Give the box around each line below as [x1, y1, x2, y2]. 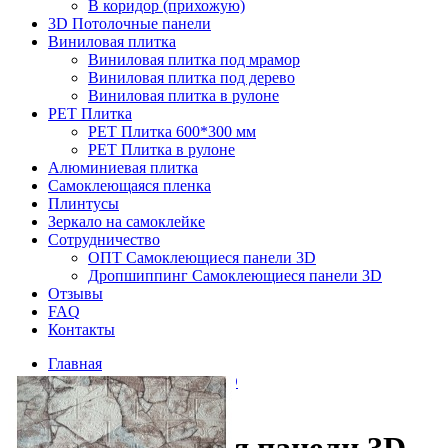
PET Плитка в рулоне [88, 141, 235, 158]
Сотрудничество [48, 231, 160, 248]
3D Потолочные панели [48, 15, 211, 32]
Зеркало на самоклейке [48, 213, 205, 230]
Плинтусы [48, 195, 119, 212]
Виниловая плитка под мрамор [88, 51, 300, 68]
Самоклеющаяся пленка [48, 177, 211, 194]
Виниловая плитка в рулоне [88, 87, 279, 104]
